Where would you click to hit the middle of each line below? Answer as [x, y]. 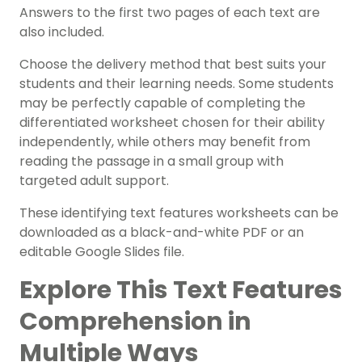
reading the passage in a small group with [152, 162]
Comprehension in [135, 322]
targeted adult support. [94, 181]
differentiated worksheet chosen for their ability [172, 123]
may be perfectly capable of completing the [162, 103]
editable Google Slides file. [103, 252]
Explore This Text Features [181, 290]
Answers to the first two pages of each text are [170, 13]
